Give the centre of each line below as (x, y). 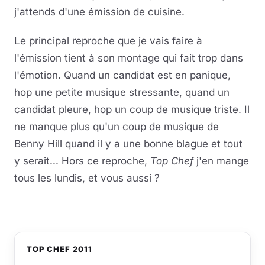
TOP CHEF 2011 (60, 249)
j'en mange (221, 161)
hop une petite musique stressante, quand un (122, 93)
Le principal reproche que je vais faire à (108, 41)
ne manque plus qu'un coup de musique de (117, 127)
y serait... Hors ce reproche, (82, 161)
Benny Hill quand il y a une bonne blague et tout (128, 144)
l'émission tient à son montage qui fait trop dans (129, 58)
